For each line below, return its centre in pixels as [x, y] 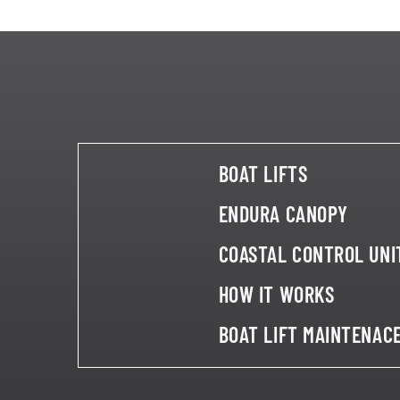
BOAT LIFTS [263, 174]
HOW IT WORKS [276, 294]
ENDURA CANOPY [283, 214]
